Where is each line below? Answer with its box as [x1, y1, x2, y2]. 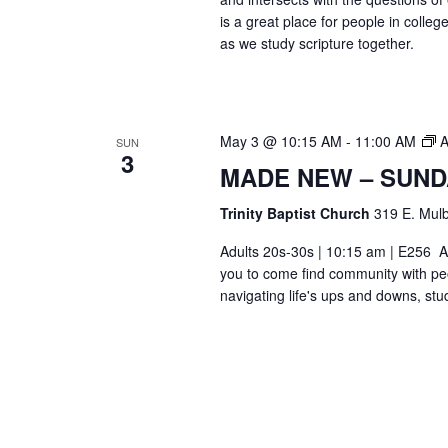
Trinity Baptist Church [219, 203, 374, 224]
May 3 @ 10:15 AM [219, 131, 342, 152]
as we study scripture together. [219, 33, 414, 54]
